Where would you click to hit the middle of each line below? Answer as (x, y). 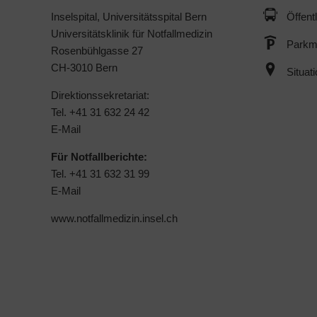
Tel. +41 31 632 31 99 (100, 173)
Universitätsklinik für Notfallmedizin (132, 33)
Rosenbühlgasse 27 (97, 50)
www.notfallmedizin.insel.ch (114, 218)
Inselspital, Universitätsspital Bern (129, 16)
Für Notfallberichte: (99, 156)
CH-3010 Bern (84, 67)
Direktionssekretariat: (100, 95)
